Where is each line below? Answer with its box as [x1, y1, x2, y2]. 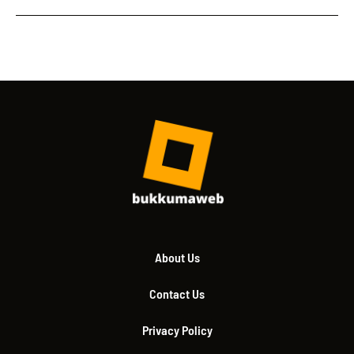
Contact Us [149, 285, 205, 301]
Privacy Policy [141, 322, 213, 337]
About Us [154, 249, 200, 265]
